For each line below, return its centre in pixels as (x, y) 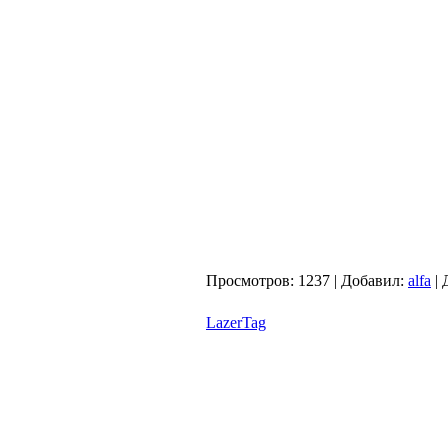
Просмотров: (250, 280)
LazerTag (236, 322)
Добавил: (372, 280)
